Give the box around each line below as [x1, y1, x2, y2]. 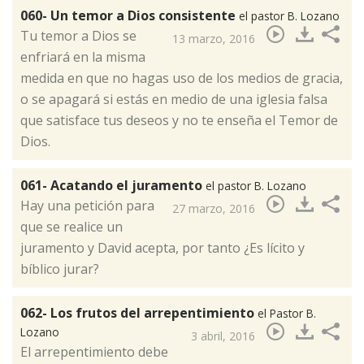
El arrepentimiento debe [20, 342, 168, 361]
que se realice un [20, 217, 123, 236]
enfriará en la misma [20, 47, 145, 66]
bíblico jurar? [20, 259, 99, 278]
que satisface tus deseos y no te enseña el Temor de [20, 110, 338, 129]
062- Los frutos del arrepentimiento [20, 303, 258, 322]
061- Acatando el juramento [20, 175, 206, 194]
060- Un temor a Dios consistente [20, 6, 239, 24]
